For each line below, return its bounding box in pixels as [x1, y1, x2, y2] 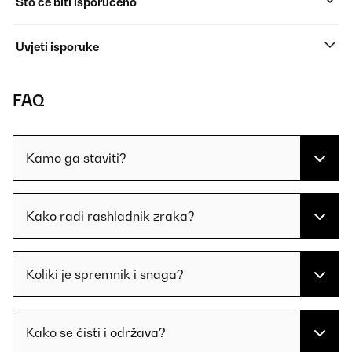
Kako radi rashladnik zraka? [26, 208, 195, 224]
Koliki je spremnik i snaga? [26, 266, 184, 282]
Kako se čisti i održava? [26, 324, 166, 340]
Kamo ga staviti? [26, 150, 126, 166]
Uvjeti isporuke [16, 40, 99, 53]
